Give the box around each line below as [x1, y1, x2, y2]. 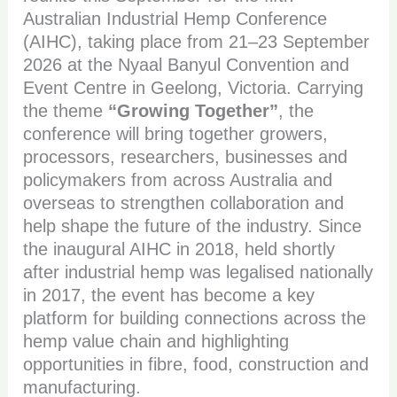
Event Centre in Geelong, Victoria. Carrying [23, 78, 364, 98]
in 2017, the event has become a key [23, 285, 315, 306]
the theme [23, 101, 109, 121]
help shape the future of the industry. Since [23, 216, 362, 237]
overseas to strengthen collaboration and [23, 193, 345, 214]
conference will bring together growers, [23, 124, 329, 144]
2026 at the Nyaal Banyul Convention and [23, 55, 350, 75]
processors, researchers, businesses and [23, 147, 348, 167]
